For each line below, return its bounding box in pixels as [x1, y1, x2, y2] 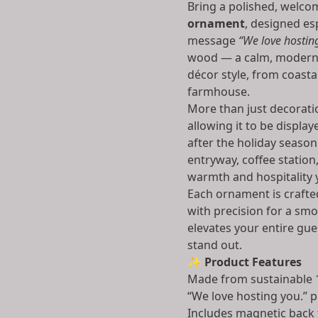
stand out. [187, 237, 242, 253]
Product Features [204, 254, 302, 270]
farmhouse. [187, 84, 250, 99]
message [187, 33, 238, 48]
